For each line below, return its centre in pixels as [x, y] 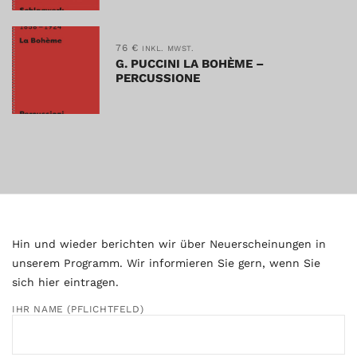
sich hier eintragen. [65, 282]
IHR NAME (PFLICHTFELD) [78, 309]
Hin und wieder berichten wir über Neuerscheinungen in [169, 243]
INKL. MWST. [168, 48]
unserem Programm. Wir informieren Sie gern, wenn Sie [166, 263]
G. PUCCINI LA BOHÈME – [190, 63]
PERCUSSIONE [158, 78]
